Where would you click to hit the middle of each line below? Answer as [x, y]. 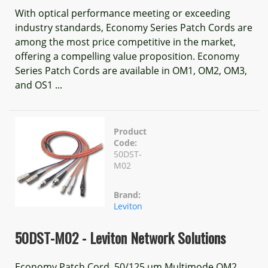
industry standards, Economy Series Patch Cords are [134, 28]
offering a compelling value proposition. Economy [127, 56]
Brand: [127, 195]
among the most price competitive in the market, [125, 42]
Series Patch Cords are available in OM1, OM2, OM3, [131, 71]
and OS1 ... [39, 85]
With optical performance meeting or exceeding [123, 13]
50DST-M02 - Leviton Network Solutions [120, 237]
